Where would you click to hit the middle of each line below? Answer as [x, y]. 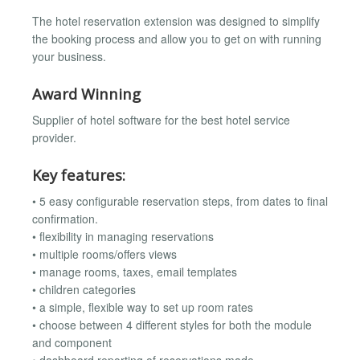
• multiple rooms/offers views [104, 254]
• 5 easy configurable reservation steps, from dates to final [180, 201]
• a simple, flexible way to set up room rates [143, 307]
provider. [54, 138]
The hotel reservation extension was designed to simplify [176, 21]
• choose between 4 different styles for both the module [172, 325]
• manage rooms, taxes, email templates [135, 272]
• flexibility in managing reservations [123, 237]
